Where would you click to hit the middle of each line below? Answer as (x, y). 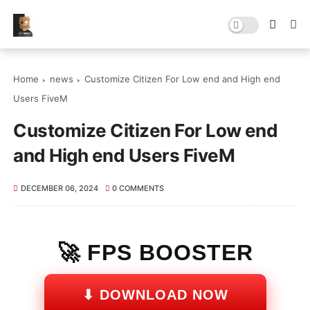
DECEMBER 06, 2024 (59, 188)
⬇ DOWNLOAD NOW (155, 295)
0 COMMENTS (138, 188)
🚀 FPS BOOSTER (155, 253)
